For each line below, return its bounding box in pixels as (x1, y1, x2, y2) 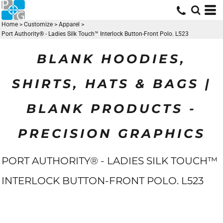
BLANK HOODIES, (37, 51, 186, 66)
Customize (24, 21, 53, 28)
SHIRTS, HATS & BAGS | (11, 76, 212, 91)
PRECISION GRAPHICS (17, 125, 206, 141)
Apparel (59, 21, 80, 28)
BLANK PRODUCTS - (26, 101, 197, 116)
